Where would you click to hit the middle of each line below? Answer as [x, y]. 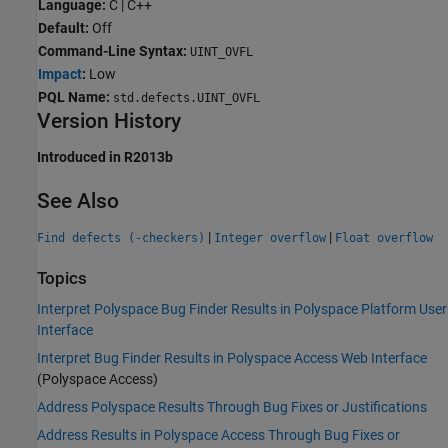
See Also [78, 200]
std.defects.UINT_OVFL [186, 97]
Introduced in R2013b [105, 156]
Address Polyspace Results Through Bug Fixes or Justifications [232, 407]
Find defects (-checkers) [121, 237]
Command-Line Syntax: [114, 50]
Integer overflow [270, 237]
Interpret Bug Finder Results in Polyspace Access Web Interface [232, 358]
